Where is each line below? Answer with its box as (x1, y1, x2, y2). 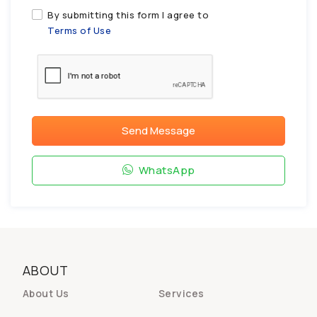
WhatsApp (136, 163, 195, 178)
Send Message (122, 123, 195, 139)
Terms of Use (47, 24, 111, 38)
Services (158, 287, 204, 301)
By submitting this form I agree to (47, 8, 209, 22)
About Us (22, 287, 69, 301)
